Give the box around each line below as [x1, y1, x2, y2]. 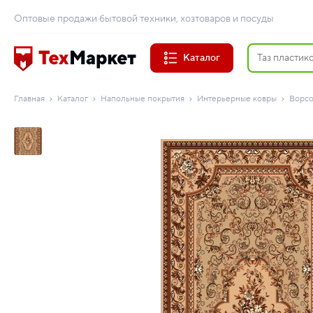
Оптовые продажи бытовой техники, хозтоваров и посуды [14, 13, 274, 25]
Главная [14, 94, 45, 104]
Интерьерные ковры [197, 94, 277, 104]
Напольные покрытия [101, 94, 184, 104]
